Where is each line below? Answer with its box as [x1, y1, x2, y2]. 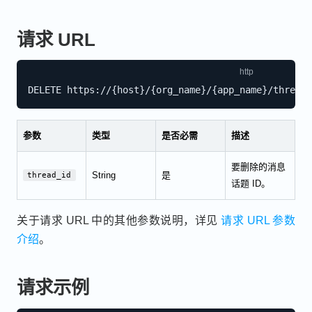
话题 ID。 [231, 178, 270, 189]
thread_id [27, 170, 72, 180]
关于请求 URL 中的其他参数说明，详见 [17, 214, 221, 226]
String [92, 169, 116, 180]
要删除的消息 [231, 161, 286, 172]
